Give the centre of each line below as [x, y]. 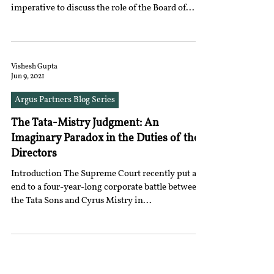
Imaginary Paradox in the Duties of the [105, 139]
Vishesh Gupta [34, 67]
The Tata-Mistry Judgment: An [85, 123]
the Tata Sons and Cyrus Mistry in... [81, 201]
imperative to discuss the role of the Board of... [103, 8]
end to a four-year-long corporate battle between [106, 187]
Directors [34, 154]
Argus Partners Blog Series [65, 100]
